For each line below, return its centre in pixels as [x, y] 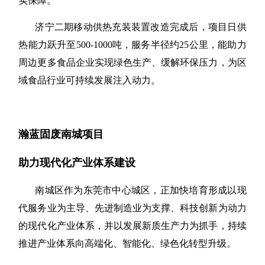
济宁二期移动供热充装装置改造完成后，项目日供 [141, 27]
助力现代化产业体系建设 [77, 162]
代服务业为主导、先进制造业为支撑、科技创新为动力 [132, 208]
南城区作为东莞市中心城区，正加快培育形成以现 [141, 190]
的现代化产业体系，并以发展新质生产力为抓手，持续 [132, 225]
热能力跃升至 [47, 44]
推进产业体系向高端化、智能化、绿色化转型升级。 [127, 243]
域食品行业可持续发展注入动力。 [90, 80]
